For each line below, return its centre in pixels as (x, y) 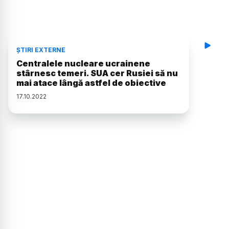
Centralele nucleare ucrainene (83, 64)
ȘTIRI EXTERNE (41, 50)
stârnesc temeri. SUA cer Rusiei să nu (97, 73)
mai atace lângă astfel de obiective (91, 83)
